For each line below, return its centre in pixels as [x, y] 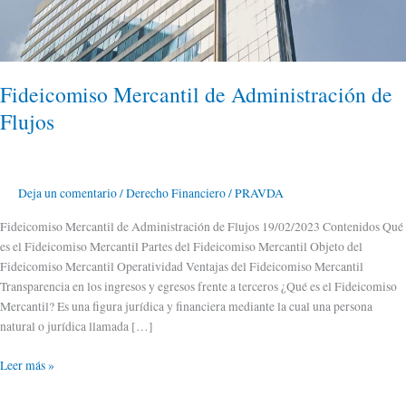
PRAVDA [259, 193]
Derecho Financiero [176, 193]
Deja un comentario [68, 193]
